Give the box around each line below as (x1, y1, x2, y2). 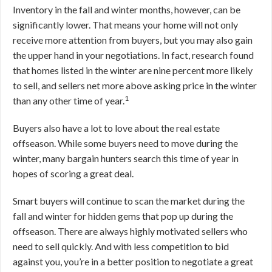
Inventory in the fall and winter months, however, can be (13, 4, 240, 15)
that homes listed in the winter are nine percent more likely (13, 64, 253, 76)
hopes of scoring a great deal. (13, 168, 134, 179)
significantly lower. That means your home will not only (13, 19, 238, 30)
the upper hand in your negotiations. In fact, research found (13, 49, 254, 61)
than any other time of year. (13, 95, 124, 106)
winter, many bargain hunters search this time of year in (13, 152, 239, 164)
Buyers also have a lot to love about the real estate (13, 122, 220, 134)
